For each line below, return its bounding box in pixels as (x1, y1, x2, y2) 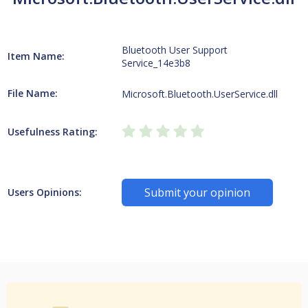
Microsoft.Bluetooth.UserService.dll (122, 87, 278, 100)
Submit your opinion (144, 185, 251, 200)
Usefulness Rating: (7, 125, 98, 138)
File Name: (7, 87, 58, 100)
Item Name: (7, 49, 65, 63)
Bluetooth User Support (122, 43, 228, 56)
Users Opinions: (7, 186, 82, 199)
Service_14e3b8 (122, 56, 191, 69)
